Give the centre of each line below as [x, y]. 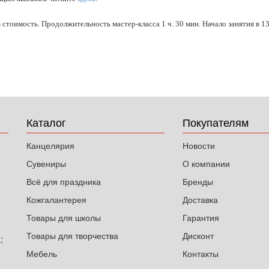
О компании [206, 163]
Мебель [42, 253]
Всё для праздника [64, 181]
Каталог [46, 122]
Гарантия [201, 217]
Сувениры [46, 163]
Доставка [200, 199]
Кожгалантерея [56, 199]
